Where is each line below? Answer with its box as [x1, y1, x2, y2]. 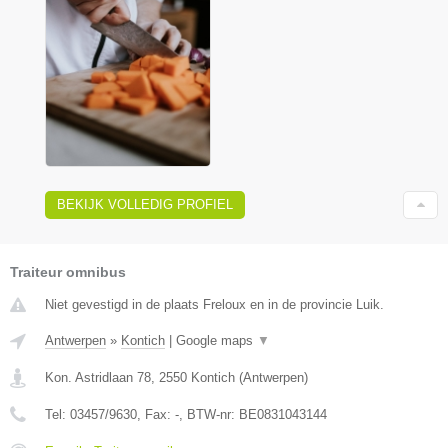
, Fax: [137, 406, 175, 422]
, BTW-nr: [179, 406, 239, 422]
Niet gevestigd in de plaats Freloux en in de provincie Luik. [45, 296, 384, 312]
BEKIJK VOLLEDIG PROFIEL [57, 196, 233, 212]
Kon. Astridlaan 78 [45, 369, 151, 385]
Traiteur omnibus [10, 263, 126, 280]
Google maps [176, 332, 257, 348]
